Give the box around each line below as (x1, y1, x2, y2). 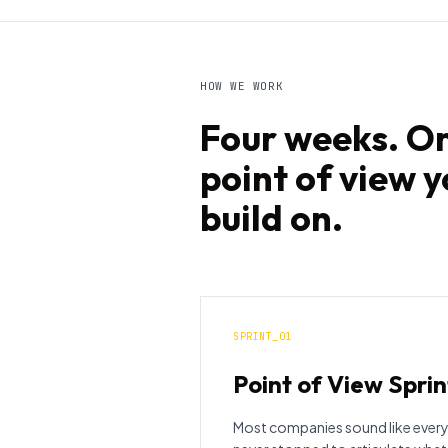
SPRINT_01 (233, 329, 292, 343)
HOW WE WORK (200, 78, 284, 93)
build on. (200, 194, 343, 240)
